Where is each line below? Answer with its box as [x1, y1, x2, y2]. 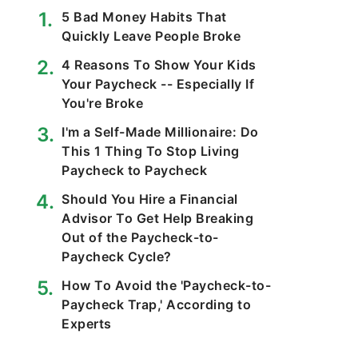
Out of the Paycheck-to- [62, 229, 219, 245]
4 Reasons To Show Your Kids [62, 57, 257, 73]
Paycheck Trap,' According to [62, 296, 251, 312]
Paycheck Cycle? [62, 249, 172, 265]
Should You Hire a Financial [62, 191, 238, 207]
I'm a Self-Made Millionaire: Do [62, 124, 259, 140]
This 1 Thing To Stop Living [62, 143, 240, 159]
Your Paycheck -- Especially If [62, 76, 254, 92]
